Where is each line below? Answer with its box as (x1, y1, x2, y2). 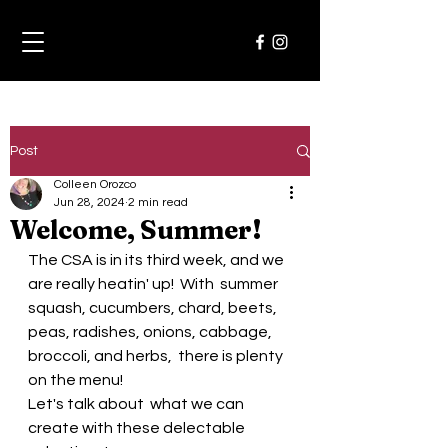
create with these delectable (28, 420, 248, 436)
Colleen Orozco (54, 178, 136, 191)
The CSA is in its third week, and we (28, 252, 287, 268)
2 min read (128, 196, 188, 209)
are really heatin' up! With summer (28, 276, 281, 292)
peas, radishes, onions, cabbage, (28, 324, 275, 340)
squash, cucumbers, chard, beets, (28, 300, 280, 316)
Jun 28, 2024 (54, 196, 125, 209)
